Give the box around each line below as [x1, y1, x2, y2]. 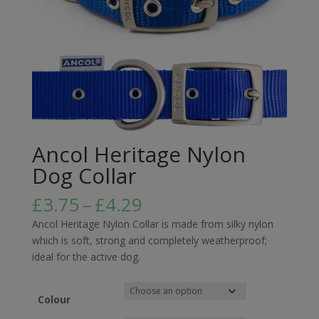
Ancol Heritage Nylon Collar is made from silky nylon [31, 217, 273, 231]
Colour [38, 293, 70, 307]
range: [141, 207, 196, 234]
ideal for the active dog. [31, 250, 140, 264]
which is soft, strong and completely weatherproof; [31, 234, 267, 248]
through [141, 240, 211, 266]
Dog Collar [31, 161, 137, 191]
